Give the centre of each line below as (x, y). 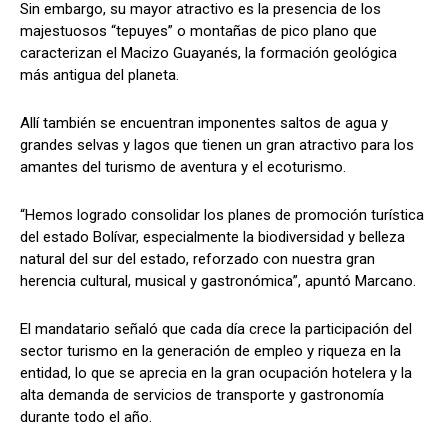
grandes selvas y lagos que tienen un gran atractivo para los (217, 144)
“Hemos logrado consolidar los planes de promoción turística (222, 214)
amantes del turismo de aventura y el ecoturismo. (183, 166)
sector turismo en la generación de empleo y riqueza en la (210, 350)
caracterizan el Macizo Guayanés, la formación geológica (208, 52)
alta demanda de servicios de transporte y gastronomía (202, 394)
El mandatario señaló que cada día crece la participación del (216, 328)
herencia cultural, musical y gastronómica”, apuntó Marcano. (218, 280)
